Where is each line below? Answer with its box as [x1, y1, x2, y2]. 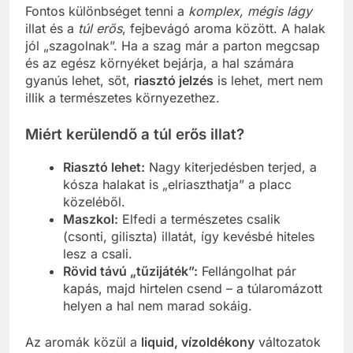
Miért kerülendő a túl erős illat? [25, 125, 244, 144]
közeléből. [63, 194, 125, 210]
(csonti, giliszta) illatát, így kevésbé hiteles [63, 229, 314, 245]
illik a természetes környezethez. [25, 90, 220, 106]
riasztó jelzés [134, 72, 214, 89]
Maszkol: [63, 211, 118, 228]
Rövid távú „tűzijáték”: [63, 263, 198, 280]
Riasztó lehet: [63, 159, 145, 176]
